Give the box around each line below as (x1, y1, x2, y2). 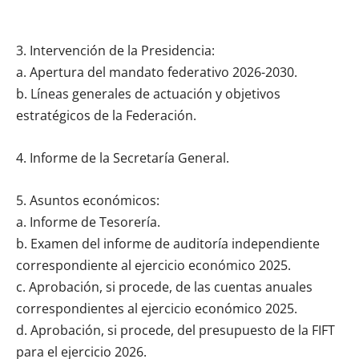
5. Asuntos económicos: (16, 191, 159, 209)
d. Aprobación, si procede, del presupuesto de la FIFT (16, 321, 335, 339)
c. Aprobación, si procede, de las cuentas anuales (16, 277, 313, 296)
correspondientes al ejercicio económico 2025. (16, 299, 297, 317)
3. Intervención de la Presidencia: (16, 41, 215, 59)
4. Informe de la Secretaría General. (16, 148, 229, 167)
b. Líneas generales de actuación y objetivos (16, 84, 280, 103)
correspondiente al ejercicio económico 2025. (16, 256, 291, 274)
